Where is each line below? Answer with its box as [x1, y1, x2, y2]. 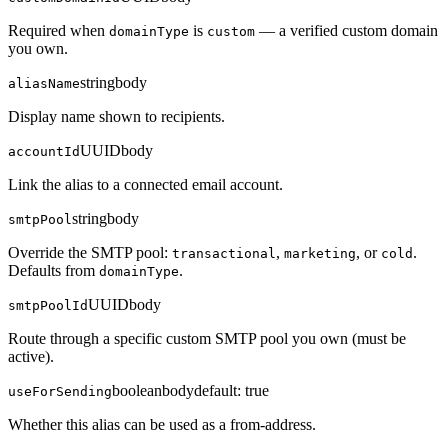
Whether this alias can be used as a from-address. [8, 416, 316, 434]
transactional [172, 246, 276, 262]
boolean [112, 382, 162, 400]
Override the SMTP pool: [8, 244, 172, 262]
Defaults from [8, 262, 99, 280]
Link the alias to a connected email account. [8, 176, 283, 194]
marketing [284, 246, 356, 262]
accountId [8, 144, 80, 160]
